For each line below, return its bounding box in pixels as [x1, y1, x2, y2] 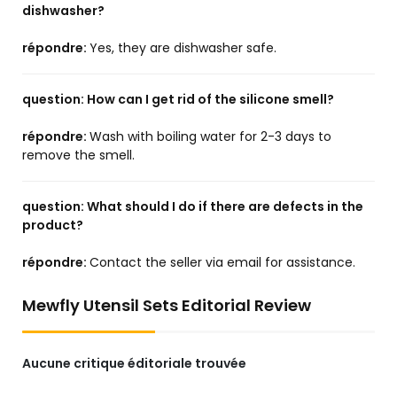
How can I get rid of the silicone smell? [87, 90, 334, 109]
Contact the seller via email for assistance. [90, 253, 355, 272]
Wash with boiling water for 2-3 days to [90, 128, 331, 146]
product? [22, 216, 83, 235]
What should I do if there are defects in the [87, 198, 363, 216]
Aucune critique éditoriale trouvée [22, 354, 246, 373]
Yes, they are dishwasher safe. [90, 39, 276, 58]
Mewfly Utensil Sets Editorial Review [22, 294, 311, 317]
